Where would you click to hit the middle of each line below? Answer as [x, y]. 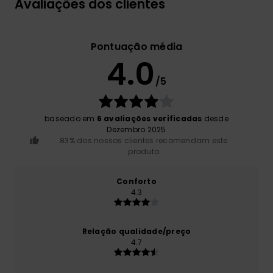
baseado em [71, 119]
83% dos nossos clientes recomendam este [144, 141]
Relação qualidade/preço [136, 232]
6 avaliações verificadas [149, 119]
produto [144, 152]
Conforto [136, 182]
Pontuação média [136, 47]
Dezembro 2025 [136, 130]
